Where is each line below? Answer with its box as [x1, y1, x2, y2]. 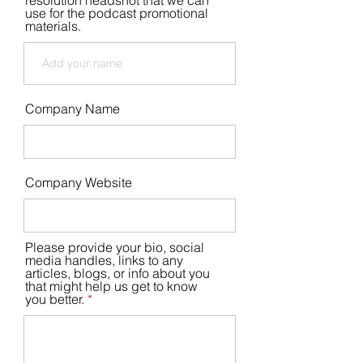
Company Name [25, 100, 120, 117]
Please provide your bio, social [25, 239, 204, 255]
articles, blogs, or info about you [25, 265, 210, 281]
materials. [25, 18, 81, 34]
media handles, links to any [25, 252, 183, 268]
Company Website [25, 174, 132, 190]
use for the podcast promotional [25, 5, 208, 21]
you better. [25, 291, 84, 307]
